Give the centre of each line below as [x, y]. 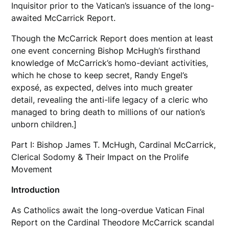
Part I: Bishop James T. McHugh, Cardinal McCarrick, [114, 144]
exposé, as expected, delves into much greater [102, 87]
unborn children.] [44, 124]
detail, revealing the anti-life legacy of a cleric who [110, 99]
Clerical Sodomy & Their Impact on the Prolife [100, 157]
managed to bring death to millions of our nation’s [108, 112]
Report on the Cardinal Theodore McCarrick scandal [113, 222]
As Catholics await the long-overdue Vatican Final [108, 210]
